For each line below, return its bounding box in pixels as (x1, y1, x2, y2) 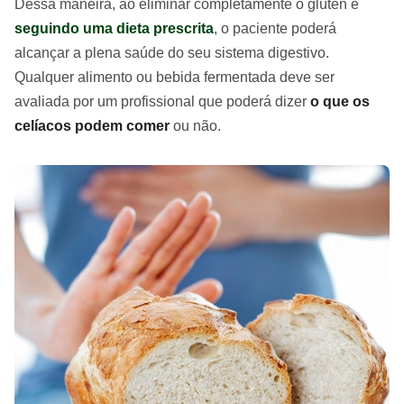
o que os (310, 94, 370, 110)
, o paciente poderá (214, 21, 336, 37)
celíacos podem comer (14, 118, 173, 134)
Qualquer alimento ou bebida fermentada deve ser (14, 69, 335, 86)
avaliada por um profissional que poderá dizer (14, 94, 310, 110)
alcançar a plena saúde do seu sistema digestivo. (14, 45, 329, 61)
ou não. (173, 118, 221, 134)
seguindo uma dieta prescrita (14, 21, 214, 37)
